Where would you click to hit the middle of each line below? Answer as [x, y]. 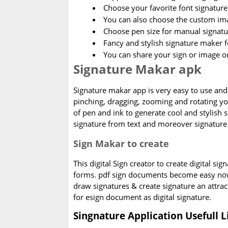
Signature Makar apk [137, 69]
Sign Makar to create [121, 144]
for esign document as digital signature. [142, 197]
